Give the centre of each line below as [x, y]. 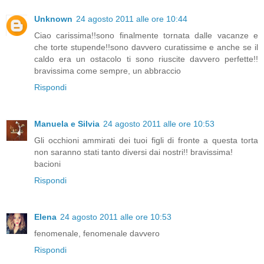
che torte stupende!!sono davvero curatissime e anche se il [146, 47]
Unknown [53, 19]
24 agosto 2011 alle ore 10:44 [132, 19]
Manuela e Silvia [67, 123]
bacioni [47, 164]
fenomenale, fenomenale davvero [97, 233]
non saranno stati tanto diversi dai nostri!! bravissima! [133, 152]
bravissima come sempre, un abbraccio [108, 70]
